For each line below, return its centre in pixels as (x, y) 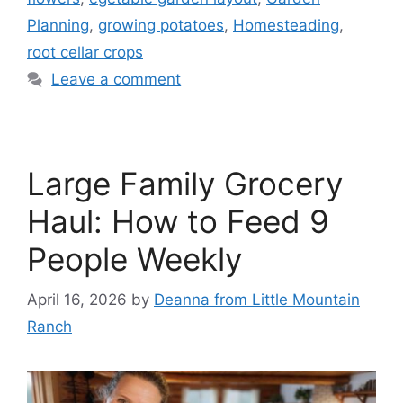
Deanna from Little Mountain (257, 299)
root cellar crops (85, 53)
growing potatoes (161, 26)
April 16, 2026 (77, 299)
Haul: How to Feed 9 (178, 222)
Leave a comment (116, 80)
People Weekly (134, 260)
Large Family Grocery (185, 184)
